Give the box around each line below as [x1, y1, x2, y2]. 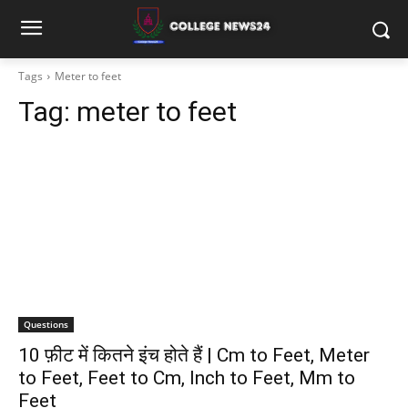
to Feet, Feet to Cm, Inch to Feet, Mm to [18, 367, 355, 389]
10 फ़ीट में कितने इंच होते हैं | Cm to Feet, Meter [18, 344, 370, 366]
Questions [24, 318, 68, 331]
